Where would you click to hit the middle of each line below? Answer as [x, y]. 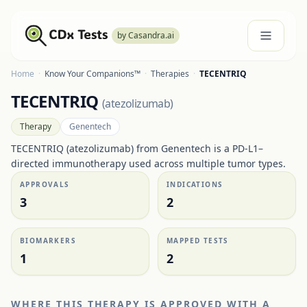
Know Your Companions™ [93, 74]
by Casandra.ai [146, 35]
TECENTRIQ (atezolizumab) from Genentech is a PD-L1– [137, 148]
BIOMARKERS [48, 241]
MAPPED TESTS [198, 241]
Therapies [170, 74]
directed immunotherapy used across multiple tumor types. [148, 163]
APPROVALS [45, 184]
